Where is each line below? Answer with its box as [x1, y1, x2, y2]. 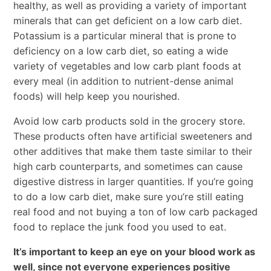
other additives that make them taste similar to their [13, 145, 252, 157]
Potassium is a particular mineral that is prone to [13, 29, 237, 42]
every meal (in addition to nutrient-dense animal [13, 74, 233, 87]
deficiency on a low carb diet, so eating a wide [13, 44, 228, 57]
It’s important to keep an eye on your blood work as [13, 245, 255, 258]
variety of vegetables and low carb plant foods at [13, 59, 241, 72]
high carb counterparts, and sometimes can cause [13, 160, 243, 172]
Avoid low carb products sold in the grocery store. [13, 114, 245, 127]
